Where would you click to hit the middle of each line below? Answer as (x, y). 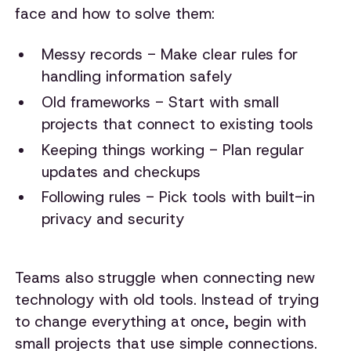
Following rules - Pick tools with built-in (178, 197)
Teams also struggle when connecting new (165, 278)
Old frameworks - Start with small (160, 102)
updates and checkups (121, 172)
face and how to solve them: (115, 14)
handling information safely (136, 76)
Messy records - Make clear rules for (169, 54)
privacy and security (112, 219)
